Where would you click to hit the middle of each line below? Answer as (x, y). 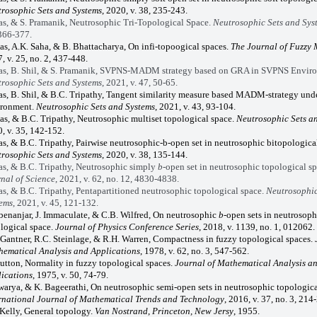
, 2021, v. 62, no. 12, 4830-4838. (117, 178)
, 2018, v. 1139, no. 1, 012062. (257, 226)
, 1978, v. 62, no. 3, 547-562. (194, 250)
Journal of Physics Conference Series (127, 226)
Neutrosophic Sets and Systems (95, 106)
